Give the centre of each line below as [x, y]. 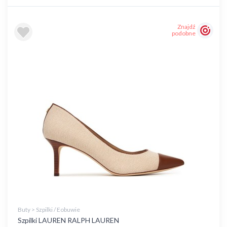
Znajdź [186, 27]
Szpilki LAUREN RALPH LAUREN [68, 220]
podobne [184, 33]
